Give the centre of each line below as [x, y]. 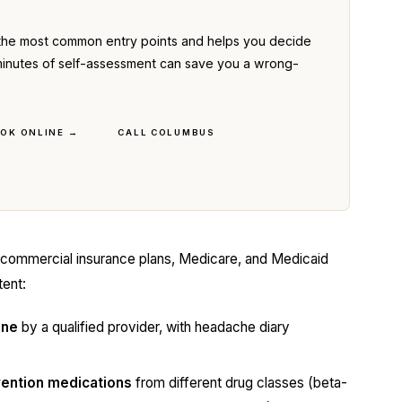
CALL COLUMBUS [166, 132]
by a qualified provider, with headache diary [154, 327]
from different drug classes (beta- [240, 383]
